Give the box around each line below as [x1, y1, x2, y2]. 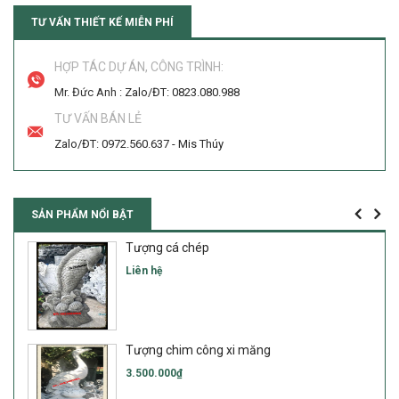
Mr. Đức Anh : [54, 85, 125, 99]
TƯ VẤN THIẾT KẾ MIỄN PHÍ [31, 16, 174, 28]
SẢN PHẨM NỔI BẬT [31, 208, 134, 221]
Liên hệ [126, 265, 162, 277]
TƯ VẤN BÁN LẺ [54, 111, 142, 126]
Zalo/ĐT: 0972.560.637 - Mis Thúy [54, 137, 224, 151]
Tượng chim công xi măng [126, 343, 271, 357]
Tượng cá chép [126, 240, 209, 255]
